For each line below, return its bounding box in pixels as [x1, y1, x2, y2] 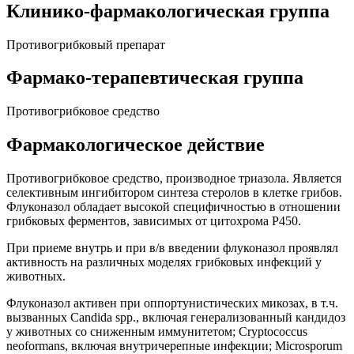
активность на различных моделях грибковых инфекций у [6, 255, 322, 269]
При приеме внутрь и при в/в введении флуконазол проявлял [6, 241, 338, 255]
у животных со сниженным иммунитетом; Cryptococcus [6, 325, 307, 339]
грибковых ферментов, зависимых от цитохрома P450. [6, 214, 301, 228]
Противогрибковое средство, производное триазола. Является [6, 171, 341, 186]
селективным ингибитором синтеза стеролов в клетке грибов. [6, 186, 342, 200]
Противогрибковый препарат [6, 37, 165, 51]
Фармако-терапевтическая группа [6, 67, 303, 88]
